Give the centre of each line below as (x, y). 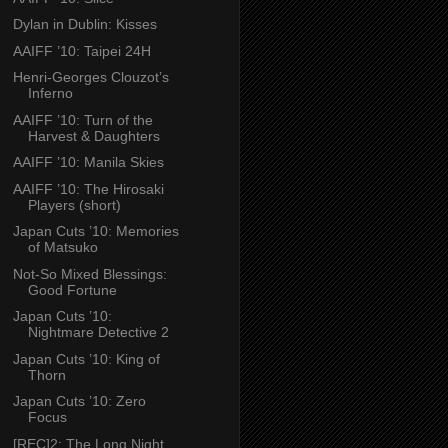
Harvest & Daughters (93, 135)
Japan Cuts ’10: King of (86, 358)
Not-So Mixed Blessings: (89, 273)
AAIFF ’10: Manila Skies (88, 162)
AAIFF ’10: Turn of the (82, 119)
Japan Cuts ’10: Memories (95, 231)
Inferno (50, 93)
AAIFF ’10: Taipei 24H (81, 50)
